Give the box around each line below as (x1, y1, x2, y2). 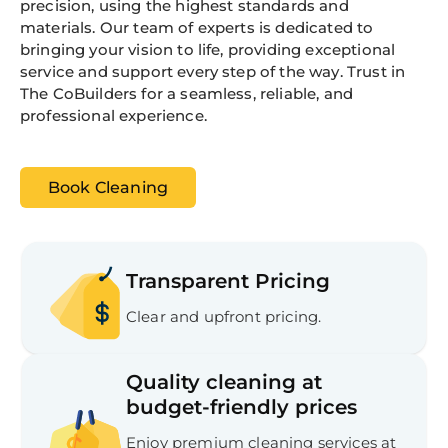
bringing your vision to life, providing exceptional (20, 40, 396, 60)
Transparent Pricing (126, 268, 330, 293)
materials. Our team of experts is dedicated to (20, 18, 374, 38)
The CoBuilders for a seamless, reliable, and (20, 84, 354, 104)
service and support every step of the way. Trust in (20, 62, 406, 82)
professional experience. (20, 106, 207, 126)
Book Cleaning (48, 178, 169, 198)
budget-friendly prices (126, 395, 357, 420)
